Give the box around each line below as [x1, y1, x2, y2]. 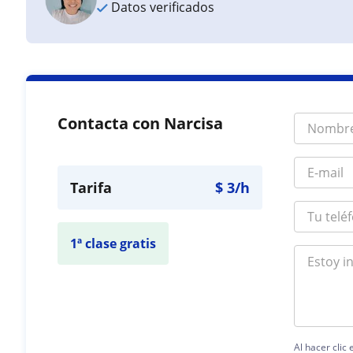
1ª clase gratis [70, 235, 157, 252]
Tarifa [70, 178, 113, 197]
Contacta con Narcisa [58, 113, 224, 134]
